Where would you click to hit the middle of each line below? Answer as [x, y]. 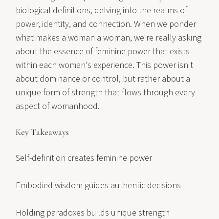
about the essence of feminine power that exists [103, 52]
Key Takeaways [42, 132]
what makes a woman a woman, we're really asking [109, 38]
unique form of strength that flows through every [105, 93]
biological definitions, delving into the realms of [101, 11]
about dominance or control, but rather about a [103, 79]
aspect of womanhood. [58, 106]
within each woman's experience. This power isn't [104, 65]
